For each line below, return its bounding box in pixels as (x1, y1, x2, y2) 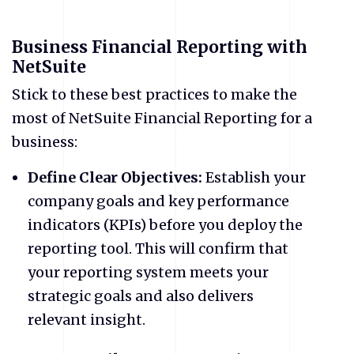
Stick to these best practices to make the (12, 85, 297, 104)
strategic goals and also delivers (28, 286, 254, 305)
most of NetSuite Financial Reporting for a (12, 108, 312, 127)
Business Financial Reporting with (12, 36, 307, 58)
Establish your (202, 168, 306, 186)
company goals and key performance (28, 191, 289, 210)
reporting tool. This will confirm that (28, 239, 288, 258)
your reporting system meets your (28, 262, 269, 281)
